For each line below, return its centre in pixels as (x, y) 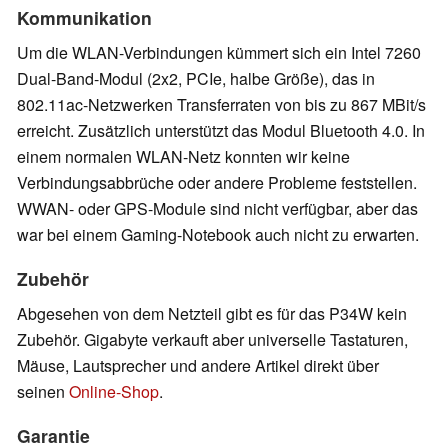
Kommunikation (84, 17)
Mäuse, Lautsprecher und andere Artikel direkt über (198, 365)
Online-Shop (114, 391)
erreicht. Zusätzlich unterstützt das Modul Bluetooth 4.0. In (221, 130)
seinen (43, 391)
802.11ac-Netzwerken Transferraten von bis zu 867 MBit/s (221, 104)
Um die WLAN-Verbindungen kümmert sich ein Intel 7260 (219, 52)
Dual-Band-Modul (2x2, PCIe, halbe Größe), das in (196, 78)
